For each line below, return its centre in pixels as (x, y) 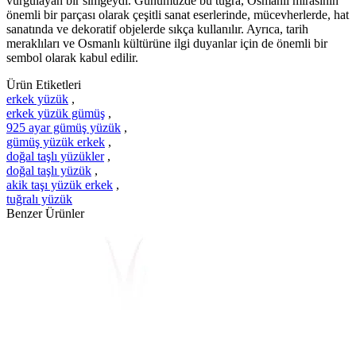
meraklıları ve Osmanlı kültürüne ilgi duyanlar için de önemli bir (167, 43)
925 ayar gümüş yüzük (64, 127)
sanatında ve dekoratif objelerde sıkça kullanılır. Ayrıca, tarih (157, 29)
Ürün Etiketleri (44, 84)
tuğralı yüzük (39, 199)
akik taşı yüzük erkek (60, 184)
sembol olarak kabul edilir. (72, 57)
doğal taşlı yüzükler (55, 156)
